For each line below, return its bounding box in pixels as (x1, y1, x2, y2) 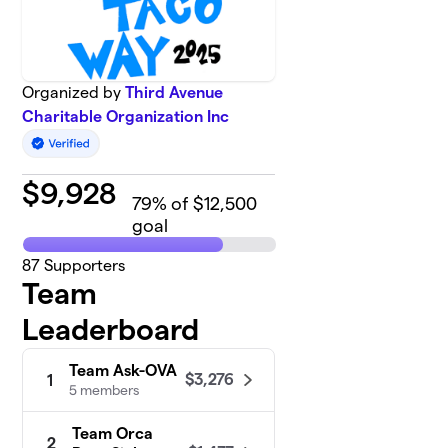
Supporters (40, 257, 126, 275)
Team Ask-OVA (69, 362, 178, 380)
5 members (69, 382, 140, 399)
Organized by (22, 84, 126, 101)
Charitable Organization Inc (22, 108, 230, 125)
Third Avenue (125, 84, 224, 101)
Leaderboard (22, 313, 200, 347)
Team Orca (72, 425, 154, 443)
